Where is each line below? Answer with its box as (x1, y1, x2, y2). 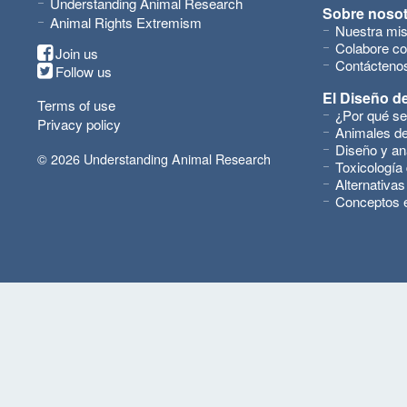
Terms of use (37, 95, 115, 114)
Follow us (55, 62, 112, 81)
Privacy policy (37, 114, 121, 134)
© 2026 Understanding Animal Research (37, 149, 271, 168)
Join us (55, 44, 98, 63)
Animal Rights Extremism (50, 13, 202, 32)
